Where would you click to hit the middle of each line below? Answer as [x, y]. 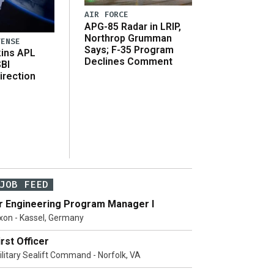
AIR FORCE [106, 15]
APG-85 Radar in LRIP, [133, 26]
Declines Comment [128, 61]
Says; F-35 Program [129, 50]
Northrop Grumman [128, 38]
